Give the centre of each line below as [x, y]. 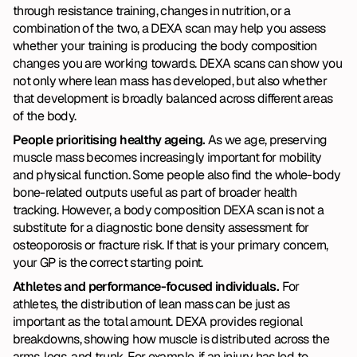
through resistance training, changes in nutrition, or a [152, 11]
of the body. [45, 116]
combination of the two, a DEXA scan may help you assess [169, 28]
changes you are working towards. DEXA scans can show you [178, 63]
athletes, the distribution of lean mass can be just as [151, 304]
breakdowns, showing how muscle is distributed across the [171, 339]
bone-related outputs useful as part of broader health [155, 192]
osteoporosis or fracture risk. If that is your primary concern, [171, 245]
